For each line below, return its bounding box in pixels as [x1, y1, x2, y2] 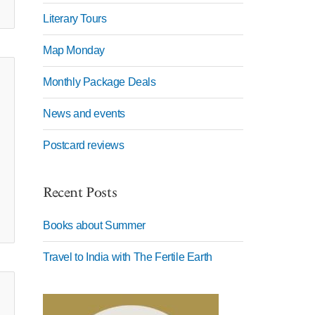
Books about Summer [43, 219, 146, 231]
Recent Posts [43, 183, 117, 202]
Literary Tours [43, 13, 107, 25]
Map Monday [43, 44, 105, 56]
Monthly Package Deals [43, 76, 156, 88]
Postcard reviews [43, 139, 124, 151]
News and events [43, 108, 125, 120]
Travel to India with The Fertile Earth [43, 251, 212, 263]
